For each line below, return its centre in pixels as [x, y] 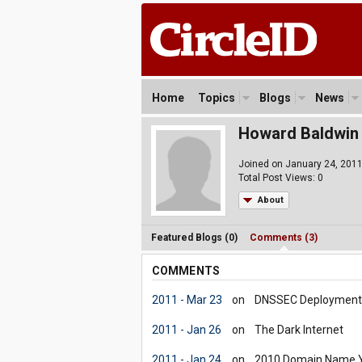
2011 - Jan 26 [186, 330]
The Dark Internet [299, 330]
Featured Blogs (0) [194, 238]
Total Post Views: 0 [280, 178]
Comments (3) [283, 238]
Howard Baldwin [298, 133]
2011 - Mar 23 [187, 300]
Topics [216, 98]
